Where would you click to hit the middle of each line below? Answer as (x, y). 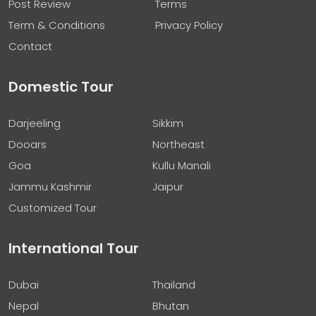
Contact (30, 46)
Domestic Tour (61, 86)
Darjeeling (35, 123)
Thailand (174, 284)
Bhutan (170, 305)
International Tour (74, 248)
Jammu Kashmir (50, 186)
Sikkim (168, 123)
